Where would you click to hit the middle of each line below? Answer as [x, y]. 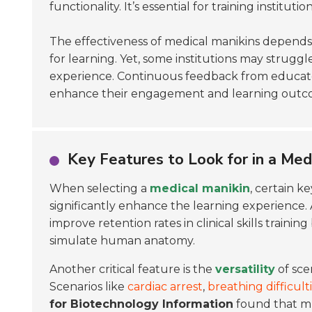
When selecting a [100, 188]
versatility [245, 269]
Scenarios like [88, 287]
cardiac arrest [165, 287]
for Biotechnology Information [141, 304]
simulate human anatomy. [122, 241]
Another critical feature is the [132, 269]
